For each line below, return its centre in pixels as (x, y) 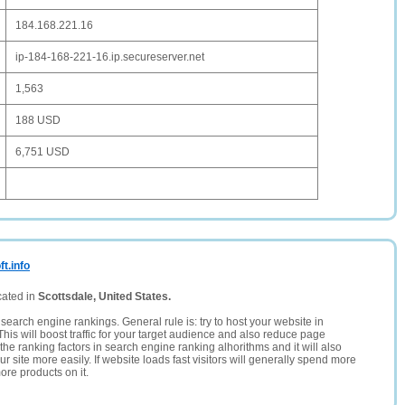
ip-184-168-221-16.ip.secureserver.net (110, 57)
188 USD (38, 120)
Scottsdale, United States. (104, 297)
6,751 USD (42, 152)
